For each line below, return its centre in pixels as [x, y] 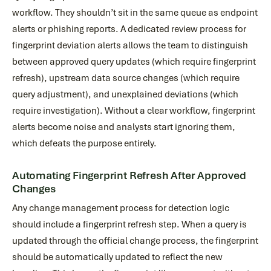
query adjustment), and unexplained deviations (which [125, 94]
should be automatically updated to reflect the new [117, 257]
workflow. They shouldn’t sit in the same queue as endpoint [135, 13]
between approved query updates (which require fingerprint [134, 62]
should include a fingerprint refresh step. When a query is [129, 224]
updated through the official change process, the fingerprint [135, 241]
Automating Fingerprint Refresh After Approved [129, 175]
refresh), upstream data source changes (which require [126, 78]
